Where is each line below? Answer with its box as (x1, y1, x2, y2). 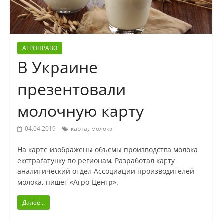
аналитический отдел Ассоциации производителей (17, 166, 194, 176)
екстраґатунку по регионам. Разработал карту (17, 156, 175, 166)
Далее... (22, 198, 45, 207)
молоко (91, 124, 112, 133)
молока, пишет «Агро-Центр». (17, 177, 118, 187)
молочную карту (17, 100, 144, 122)
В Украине (17, 56, 98, 78)
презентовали (17, 78, 126, 100)
